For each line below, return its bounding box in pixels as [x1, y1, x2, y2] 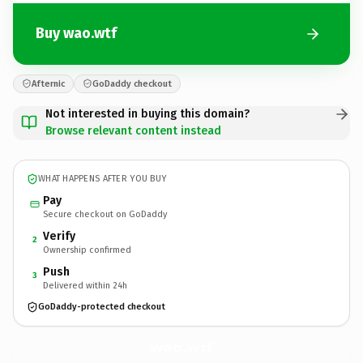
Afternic [32, 78, 65, 89]
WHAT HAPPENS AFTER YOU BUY [38, 173, 167, 184]
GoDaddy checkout [92, 78, 172, 89]
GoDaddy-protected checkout [38, 301, 165, 312]
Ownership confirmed [43, 244, 131, 255]
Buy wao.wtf [36, 24, 117, 42]
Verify [43, 228, 75, 243]
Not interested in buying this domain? [45, 106, 250, 121]
